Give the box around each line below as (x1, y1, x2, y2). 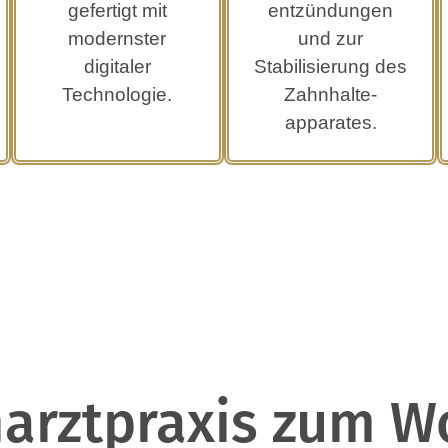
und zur (298, 28, 364, 50)
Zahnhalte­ (284, 84, 378, 106)
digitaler (83, 56, 151, 78)
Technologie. (62, 84, 173, 106)
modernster (68, 28, 167, 50)
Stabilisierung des (254, 56, 408, 78)
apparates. (284, 112, 377, 134)
